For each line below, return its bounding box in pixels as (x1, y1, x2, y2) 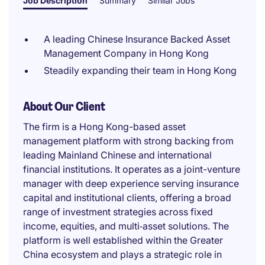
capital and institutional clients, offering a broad (23, 192, 231, 203)
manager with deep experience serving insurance (23, 177, 239, 189)
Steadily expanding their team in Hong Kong (44, 64, 237, 76)
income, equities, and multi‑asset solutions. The (23, 220, 229, 232)
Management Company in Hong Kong (44, 47, 209, 59)
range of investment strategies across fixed (23, 206, 213, 218)
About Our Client (23, 99, 105, 114)
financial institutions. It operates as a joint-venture (23, 163, 240, 175)
